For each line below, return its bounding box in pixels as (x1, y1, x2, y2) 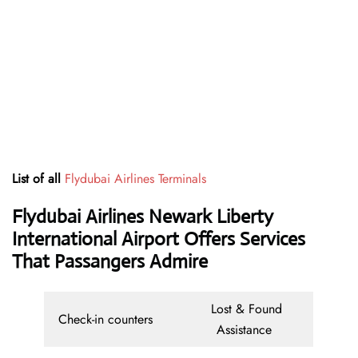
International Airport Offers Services (12, 227, 305, 252)
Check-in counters (58, 310, 165, 329)
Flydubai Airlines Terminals (65, 169, 206, 189)
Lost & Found (210, 300, 282, 319)
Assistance (217, 320, 276, 340)
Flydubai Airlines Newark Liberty (12, 205, 273, 229)
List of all (12, 169, 65, 189)
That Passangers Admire (12, 249, 208, 274)
